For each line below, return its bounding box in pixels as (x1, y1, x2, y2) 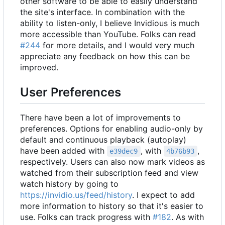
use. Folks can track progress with (20, 212, 153, 222)
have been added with (20, 146, 107, 156)
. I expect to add (132, 190, 195, 200)
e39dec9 (109, 147, 138, 156)
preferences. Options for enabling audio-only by (20, 124, 203, 134)
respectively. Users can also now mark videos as (20, 157, 205, 167)
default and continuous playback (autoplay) (20, 135, 186, 145)
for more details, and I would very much (40, 40, 194, 50)
